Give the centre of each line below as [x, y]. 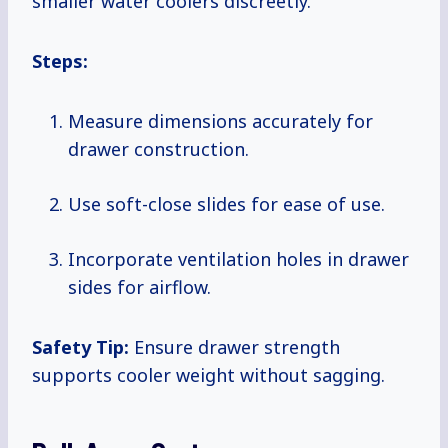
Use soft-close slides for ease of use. [226, 204]
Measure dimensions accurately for [220, 121]
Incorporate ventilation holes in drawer [238, 259]
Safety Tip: [80, 347]
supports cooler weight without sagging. [208, 375]
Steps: [60, 61]
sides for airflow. [139, 287]
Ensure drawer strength [234, 347]
